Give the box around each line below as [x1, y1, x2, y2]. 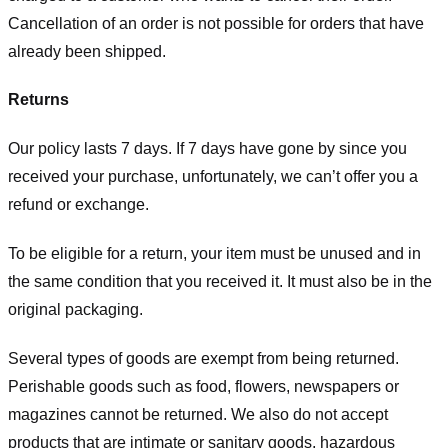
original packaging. [8, 300, 143, 318]
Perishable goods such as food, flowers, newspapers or [8, 377, 399, 395]
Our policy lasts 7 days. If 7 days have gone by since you [8, 140, 407, 158]
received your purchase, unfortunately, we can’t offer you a [8, 168, 418, 186]
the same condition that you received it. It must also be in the [8, 272, 432, 290]
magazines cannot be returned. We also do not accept [8, 405, 388, 423]
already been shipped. [8, 42, 166, 60]
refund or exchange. [8, 196, 149, 214]
